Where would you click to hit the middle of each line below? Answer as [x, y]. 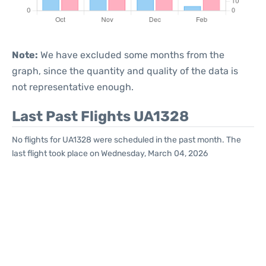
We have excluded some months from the [131, 55]
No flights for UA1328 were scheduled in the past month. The [126, 140]
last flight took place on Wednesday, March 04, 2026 [110, 153]
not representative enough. [73, 87]
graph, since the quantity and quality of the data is [125, 71]
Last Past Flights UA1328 [100, 116]
